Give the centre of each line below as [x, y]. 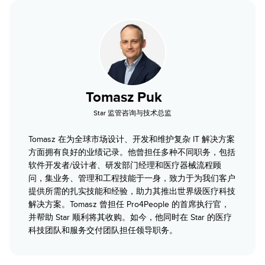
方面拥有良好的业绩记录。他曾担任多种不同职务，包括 [132, 152]
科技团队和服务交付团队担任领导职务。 [103, 230]
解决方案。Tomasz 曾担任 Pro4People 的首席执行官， [129, 204]
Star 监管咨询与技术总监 [132, 113]
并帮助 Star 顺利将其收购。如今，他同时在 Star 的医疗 [130, 217]
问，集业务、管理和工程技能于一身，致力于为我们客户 [132, 178]
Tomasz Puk [124, 97]
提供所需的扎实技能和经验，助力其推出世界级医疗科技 [132, 191]
